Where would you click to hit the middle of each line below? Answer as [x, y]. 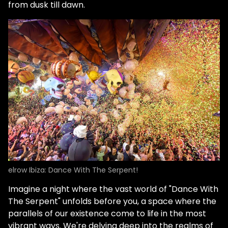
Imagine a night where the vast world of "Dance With [113, 189]
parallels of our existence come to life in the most [107, 213]
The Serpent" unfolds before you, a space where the [112, 201]
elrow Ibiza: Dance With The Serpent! [73, 170]
